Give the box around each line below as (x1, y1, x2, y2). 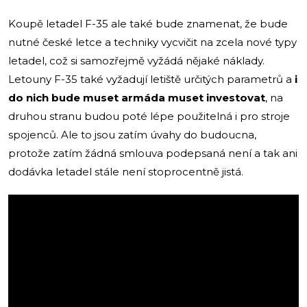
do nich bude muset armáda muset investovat (8, 90, 265, 104)
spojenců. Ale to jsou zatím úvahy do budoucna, (8, 127, 256, 141)
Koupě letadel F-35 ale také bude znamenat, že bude (8, 16, 288, 30)
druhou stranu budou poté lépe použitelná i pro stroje (8, 109, 290, 123)
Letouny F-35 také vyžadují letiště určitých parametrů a (8, 72, 292, 86)
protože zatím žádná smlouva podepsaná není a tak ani (8, 146, 297, 160)
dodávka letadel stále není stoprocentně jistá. (8, 164, 243, 178)
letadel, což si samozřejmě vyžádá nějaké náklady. (8, 53, 265, 67)
